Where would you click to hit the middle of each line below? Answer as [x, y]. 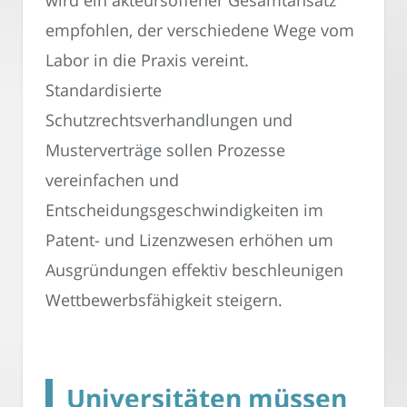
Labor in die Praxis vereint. [147, 60]
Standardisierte [104, 90]
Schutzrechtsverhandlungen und [169, 120]
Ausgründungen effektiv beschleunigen [194, 270]
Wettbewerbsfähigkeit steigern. [164, 300]
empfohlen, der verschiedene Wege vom [200, 30]
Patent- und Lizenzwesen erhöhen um [189, 240]
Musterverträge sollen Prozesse [165, 150]
